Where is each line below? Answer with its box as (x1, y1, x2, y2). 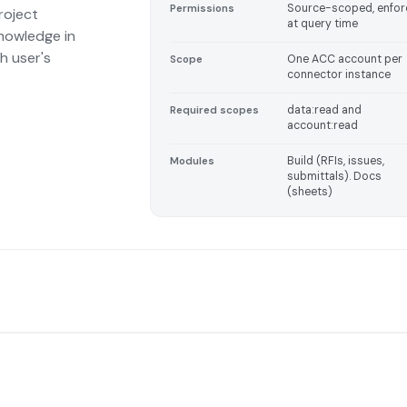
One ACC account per (287, 52, 403, 67)
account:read (287, 118, 359, 134)
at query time (287, 16, 359, 32)
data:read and (287, 103, 362, 118)
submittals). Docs (287, 169, 382, 184)
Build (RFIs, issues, (287, 154, 385, 169)
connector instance (287, 67, 392, 83)
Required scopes (169, 104, 259, 118)
